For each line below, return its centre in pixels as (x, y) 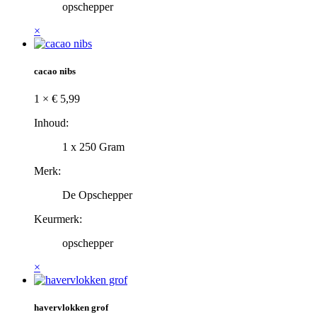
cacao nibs (55, 71)
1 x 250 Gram (93, 147)
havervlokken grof (71, 308)
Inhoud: (51, 123)
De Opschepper (97, 195)
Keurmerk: (58, 219)
